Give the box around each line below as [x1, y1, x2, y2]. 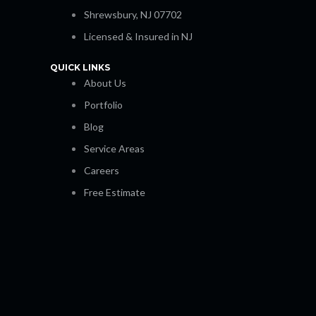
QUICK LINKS [50, 62, 110, 73]
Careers [84, 164, 119, 177]
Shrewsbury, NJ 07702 [84, 8, 182, 21]
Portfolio [84, 99, 123, 111]
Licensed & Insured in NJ [84, 30, 193, 43]
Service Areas [84, 142, 145, 155]
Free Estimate [84, 186, 145, 199]
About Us [84, 77, 126, 90]
